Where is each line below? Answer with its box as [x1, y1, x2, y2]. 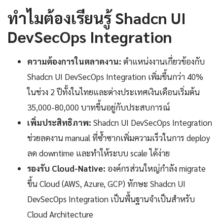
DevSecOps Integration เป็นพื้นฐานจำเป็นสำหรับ [27, 193, 195, 205]
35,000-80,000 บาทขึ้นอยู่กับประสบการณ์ [27, 102, 170, 113]
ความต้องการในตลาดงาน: [27, 56, 121, 67]
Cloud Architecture [27, 209, 93, 220]
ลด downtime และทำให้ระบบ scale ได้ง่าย [27, 147, 170, 159]
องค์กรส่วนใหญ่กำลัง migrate [106, 163, 206, 174]
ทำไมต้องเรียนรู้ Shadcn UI [7, 7, 186, 28]
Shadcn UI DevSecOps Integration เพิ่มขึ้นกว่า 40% [27, 71, 203, 82]
